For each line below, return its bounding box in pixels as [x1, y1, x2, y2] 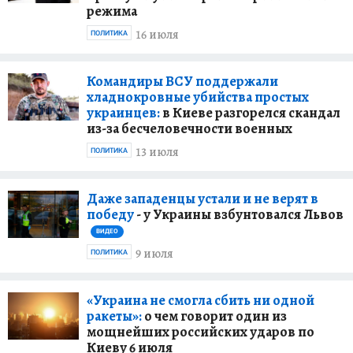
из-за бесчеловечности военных [87, 119, 292, 138]
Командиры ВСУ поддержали [87, 72, 278, 91]
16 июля [136, 25, 179, 43]
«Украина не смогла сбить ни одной [87, 291, 314, 310]
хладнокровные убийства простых [87, 87, 309, 106]
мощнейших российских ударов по [87, 322, 314, 341]
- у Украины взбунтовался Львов [136, 205, 344, 224]
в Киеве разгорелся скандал [160, 103, 340, 122]
